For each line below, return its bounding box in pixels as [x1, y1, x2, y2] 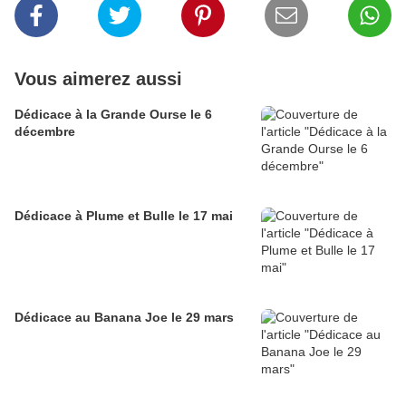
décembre [14, 124, 75, 140]
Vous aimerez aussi [14, 69, 182, 90]
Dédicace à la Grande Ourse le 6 [14, 107, 212, 122]
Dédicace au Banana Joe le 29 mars [14, 310, 234, 325]
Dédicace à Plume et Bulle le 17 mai [14, 208, 233, 224]
